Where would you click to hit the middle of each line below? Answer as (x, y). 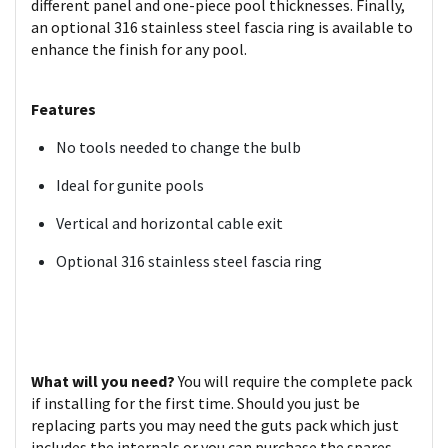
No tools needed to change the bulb (178, 147)
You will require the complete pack (295, 381)
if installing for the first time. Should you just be (195, 403)
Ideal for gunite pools (130, 185)
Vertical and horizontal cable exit (169, 223)
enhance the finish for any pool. (139, 49)
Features (63, 109)
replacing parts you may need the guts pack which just (215, 425)
